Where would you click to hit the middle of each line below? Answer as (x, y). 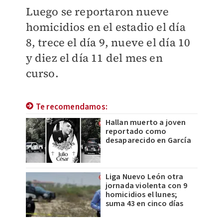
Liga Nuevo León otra (144, 177)
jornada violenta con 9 (146, 186)
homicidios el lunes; (141, 195)
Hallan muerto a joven (146, 123)
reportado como (136, 132)
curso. (42, 73)
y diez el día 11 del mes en (94, 58)
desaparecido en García (148, 141)
